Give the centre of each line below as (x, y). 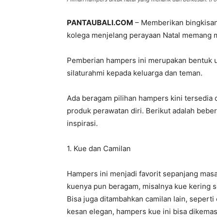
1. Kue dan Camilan (99, 148)
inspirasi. (82, 123)
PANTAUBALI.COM (100, 23)
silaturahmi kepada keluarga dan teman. (135, 73)
